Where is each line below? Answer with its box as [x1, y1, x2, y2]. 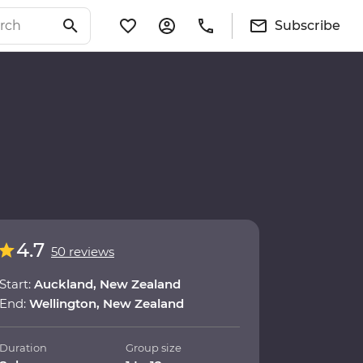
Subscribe [275, 17, 340, 33]
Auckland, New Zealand [34, 276, 181, 293]
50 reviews [51, 244, 114, 260]
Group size [126, 341, 182, 355]
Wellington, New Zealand [29, 296, 184, 312]
